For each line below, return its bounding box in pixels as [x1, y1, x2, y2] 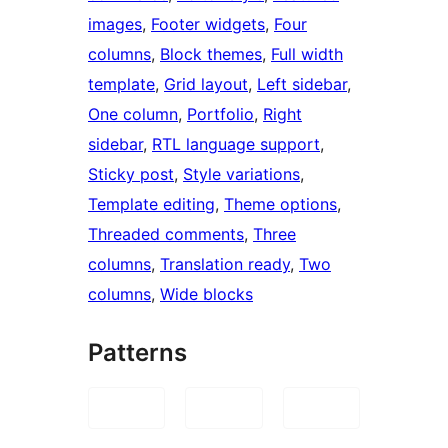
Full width [271, 43, 343, 64]
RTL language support [152, 133, 320, 154]
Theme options [224, 193, 337, 214]
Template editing [88, 193, 215, 214]
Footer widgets [151, 13, 265, 34]
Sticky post [88, 163, 174, 184]
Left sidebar [257, 73, 347, 94]
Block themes [160, 43, 262, 64]
